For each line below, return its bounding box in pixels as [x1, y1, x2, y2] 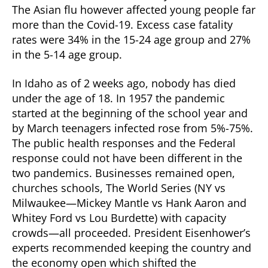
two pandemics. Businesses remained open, [12, 165, 235, 180]
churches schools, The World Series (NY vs [12, 180, 226, 195]
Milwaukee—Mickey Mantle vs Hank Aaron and [12, 195, 246, 210]
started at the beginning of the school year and [12, 105, 248, 120]
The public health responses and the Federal [12, 135, 236, 150]
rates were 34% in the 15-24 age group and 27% [12, 32, 251, 47]
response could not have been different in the [12, 150, 242, 165]
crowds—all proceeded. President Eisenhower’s [12, 225, 251, 240]
